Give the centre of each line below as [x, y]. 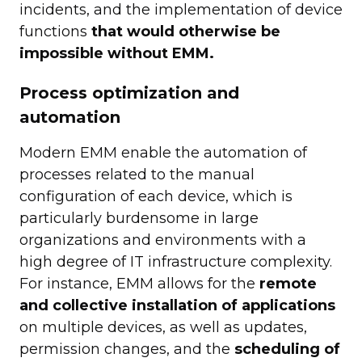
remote [288, 284]
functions [55, 32]
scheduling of [287, 349]
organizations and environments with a [163, 240]
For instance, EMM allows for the [139, 284]
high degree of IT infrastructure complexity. [176, 262]
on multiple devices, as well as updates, [163, 328]
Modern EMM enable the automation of [163, 153]
